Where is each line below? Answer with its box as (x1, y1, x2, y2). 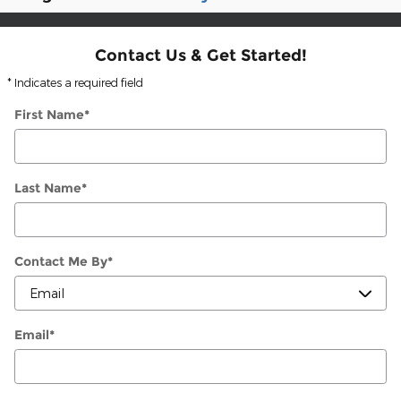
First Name (14, 107, 84, 124)
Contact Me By (14, 253, 107, 270)
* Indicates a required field (7, 76, 143, 90)
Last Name (14, 180, 81, 197)
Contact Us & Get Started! (94, 44, 307, 65)
